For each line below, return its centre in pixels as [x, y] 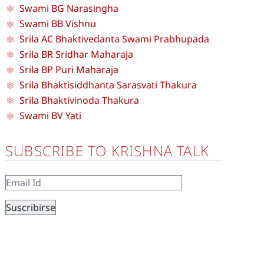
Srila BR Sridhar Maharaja [76, 54]
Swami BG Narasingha [69, 8]
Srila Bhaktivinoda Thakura [79, 100]
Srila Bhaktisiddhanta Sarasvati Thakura [108, 85]
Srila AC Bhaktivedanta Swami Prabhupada [114, 39]
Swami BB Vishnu [58, 24]
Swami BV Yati [50, 115]
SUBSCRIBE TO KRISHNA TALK [107, 151]
